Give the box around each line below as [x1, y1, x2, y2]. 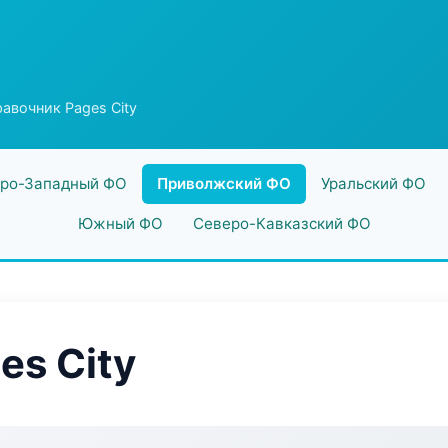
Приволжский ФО [156, 174, 291, 193]
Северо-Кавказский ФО [192, 214, 371, 233]
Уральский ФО [320, 174, 426, 193]
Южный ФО [77, 214, 163, 233]
